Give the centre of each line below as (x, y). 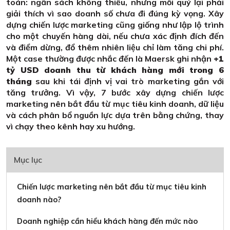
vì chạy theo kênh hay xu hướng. (71, 127)
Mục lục (28, 160)
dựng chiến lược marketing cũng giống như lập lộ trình (115, 25)
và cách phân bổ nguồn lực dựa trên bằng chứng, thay (115, 115)
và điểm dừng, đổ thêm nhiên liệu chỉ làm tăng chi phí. (115, 47)
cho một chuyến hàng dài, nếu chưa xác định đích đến (115, 36)
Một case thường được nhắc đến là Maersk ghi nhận (110, 59)
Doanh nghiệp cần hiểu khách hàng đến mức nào (107, 221)
